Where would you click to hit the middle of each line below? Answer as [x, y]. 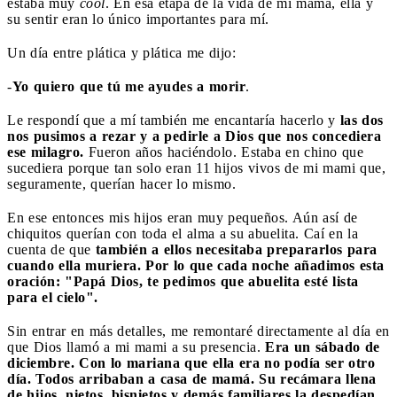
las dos [362, 120]
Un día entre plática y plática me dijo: [121, 52]
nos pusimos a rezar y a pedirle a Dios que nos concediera [194, 136]
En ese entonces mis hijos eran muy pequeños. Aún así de [183, 217]
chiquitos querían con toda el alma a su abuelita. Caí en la [183, 233]
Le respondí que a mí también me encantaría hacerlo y [174, 120]
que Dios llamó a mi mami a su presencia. [136, 346]
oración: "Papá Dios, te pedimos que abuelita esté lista [183, 281]
